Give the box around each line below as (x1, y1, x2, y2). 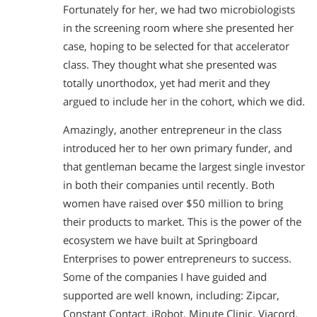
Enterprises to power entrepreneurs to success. (63, 252, 292, 266)
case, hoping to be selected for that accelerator (63, 39, 289, 53)
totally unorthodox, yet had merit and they (63, 76, 270, 90)
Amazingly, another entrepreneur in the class (63, 123, 282, 137)
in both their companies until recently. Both (63, 178, 275, 192)
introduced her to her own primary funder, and (63, 142, 292, 156)
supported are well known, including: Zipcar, (63, 289, 279, 303)
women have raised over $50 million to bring (63, 197, 283, 211)
